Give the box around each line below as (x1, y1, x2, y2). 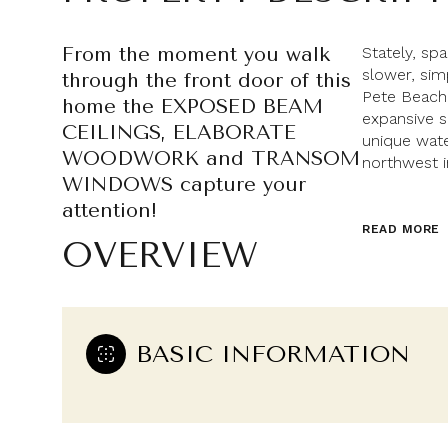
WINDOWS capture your (62, 173, 306, 196)
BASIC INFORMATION (136, 340, 410, 368)
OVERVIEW (62, 235, 258, 276)
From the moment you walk (62, 43, 330, 66)
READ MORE (362, 222, 440, 236)
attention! (62, 199, 157, 222)
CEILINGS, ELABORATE (62, 121, 296, 144)
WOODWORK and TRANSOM (62, 147, 360, 170)
